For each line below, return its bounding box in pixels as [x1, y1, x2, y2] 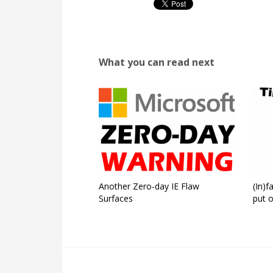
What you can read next [99, 55, 214, 69]
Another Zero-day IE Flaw [99, 180, 199, 193]
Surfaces [99, 193, 133, 205]
